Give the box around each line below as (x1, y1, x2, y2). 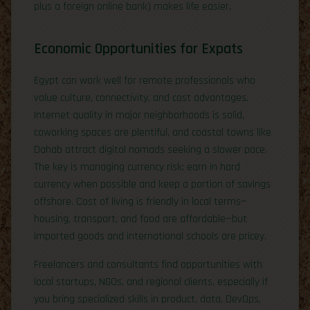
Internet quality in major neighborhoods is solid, (34, 107, 244, 122)
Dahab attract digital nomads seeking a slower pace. (34, 142, 267, 157)
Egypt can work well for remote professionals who (34, 73, 255, 88)
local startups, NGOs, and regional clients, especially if (34, 274, 268, 289)
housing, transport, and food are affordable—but (34, 211, 247, 226)
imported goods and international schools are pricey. (34, 228, 266, 244)
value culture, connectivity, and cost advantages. (34, 90, 248, 105)
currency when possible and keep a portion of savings (34, 176, 271, 192)
